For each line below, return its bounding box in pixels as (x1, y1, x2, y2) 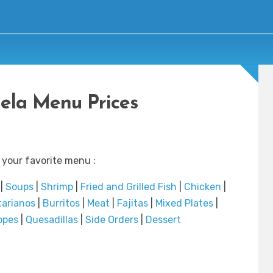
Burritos (43, 197, 80, 210)
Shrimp (41, 181, 73, 193)
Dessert (145, 214, 181, 226)
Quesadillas (25, 214, 78, 226)
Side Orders (85, 214, 138, 226)
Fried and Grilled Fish (80, 181, 177, 193)
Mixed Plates (155, 197, 213, 210)
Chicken (184, 181, 221, 193)
